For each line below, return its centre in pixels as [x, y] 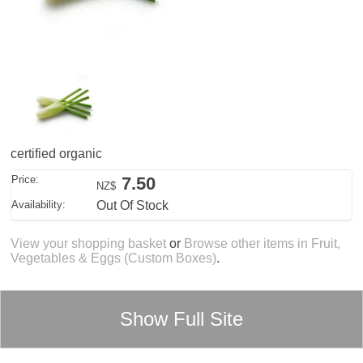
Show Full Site [181, 318]
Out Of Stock [133, 205]
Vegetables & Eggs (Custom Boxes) [114, 258]
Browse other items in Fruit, [263, 244]
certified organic [57, 154]
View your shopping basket [89, 244]
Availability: [39, 204]
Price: [26, 180]
